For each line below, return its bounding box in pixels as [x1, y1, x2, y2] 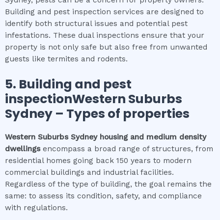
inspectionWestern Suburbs [5, 90, 182, 108]
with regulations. [5, 203, 68, 213]
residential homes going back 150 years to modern [5, 156, 192, 165]
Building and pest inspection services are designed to [5, 7, 204, 17]
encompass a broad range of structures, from [43, 144, 213, 154]
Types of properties [66, 105, 190, 123]
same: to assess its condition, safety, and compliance [5, 192, 202, 201]
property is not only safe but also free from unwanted [5, 43, 207, 52]
